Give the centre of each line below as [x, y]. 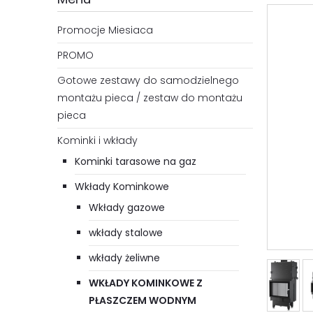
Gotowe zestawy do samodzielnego [148, 81]
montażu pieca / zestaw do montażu [150, 98]
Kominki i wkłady [97, 141]
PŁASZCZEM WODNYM [143, 301]
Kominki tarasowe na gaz [136, 162]
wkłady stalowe [126, 233]
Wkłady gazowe [127, 208]
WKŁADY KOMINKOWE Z [146, 283]
